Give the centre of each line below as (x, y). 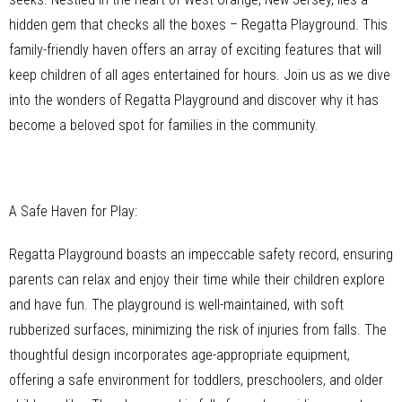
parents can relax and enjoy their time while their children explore (197, 279)
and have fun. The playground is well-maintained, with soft (176, 304)
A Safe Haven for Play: (73, 211)
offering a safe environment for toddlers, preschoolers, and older (196, 380)
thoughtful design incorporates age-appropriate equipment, (179, 354)
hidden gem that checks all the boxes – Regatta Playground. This (198, 24)
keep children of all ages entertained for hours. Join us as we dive (200, 74)
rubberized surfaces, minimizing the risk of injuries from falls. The (198, 329)
